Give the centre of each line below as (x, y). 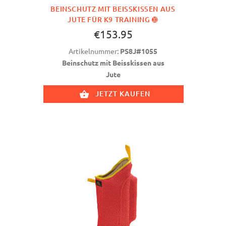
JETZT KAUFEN (123, 94)
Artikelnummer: (94, 51)
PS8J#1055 (139, 51)
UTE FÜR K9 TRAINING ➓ (110, 20)
